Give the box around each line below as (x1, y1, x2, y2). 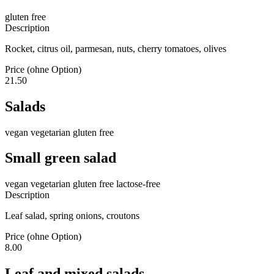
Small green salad (5, 150, 116, 166)
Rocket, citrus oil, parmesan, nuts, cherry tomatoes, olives (5, 43, 226, 54)
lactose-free (114, 179, 160, 190)
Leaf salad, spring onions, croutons (5, 210, 139, 221)
